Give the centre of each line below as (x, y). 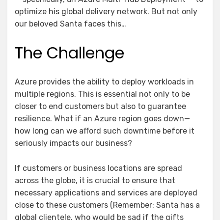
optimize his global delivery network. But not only (106, 11)
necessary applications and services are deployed (106, 192)
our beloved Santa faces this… (70, 24)
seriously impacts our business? (73, 143)
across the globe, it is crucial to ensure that (95, 180)
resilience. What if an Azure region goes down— (102, 118)
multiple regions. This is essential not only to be (102, 94)
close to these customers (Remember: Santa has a (107, 205)
